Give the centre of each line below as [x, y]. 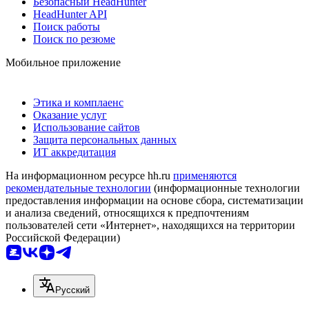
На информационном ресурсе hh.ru [89, 175]
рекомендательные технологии [78, 188]
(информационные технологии [226, 188]
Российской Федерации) [63, 237]
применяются [205, 175]
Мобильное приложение [63, 62]
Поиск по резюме [74, 39]
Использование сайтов [87, 127]
